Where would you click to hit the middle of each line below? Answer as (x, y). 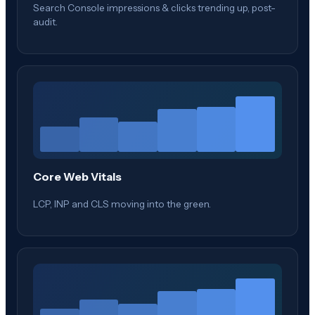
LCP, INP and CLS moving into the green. (122, 204)
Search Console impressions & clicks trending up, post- (154, 7)
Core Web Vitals (77, 177)
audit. (45, 21)
